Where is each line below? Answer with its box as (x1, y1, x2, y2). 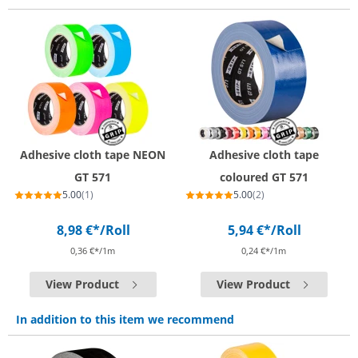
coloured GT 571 (219, 169, 308, 185)
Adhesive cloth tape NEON (20, 147, 165, 162)
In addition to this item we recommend (16, 311, 234, 327)
